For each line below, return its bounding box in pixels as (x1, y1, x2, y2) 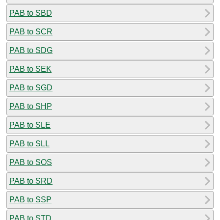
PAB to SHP (9, 102, 52, 110)
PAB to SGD (9, 83, 53, 92)
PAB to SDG (9, 46, 53, 55)
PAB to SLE (9, 120, 51, 129)
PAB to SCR (9, 27, 53, 36)
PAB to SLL (9, 139, 50, 148)
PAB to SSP (9, 195, 52, 204)
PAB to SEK (9, 64, 52, 73)
